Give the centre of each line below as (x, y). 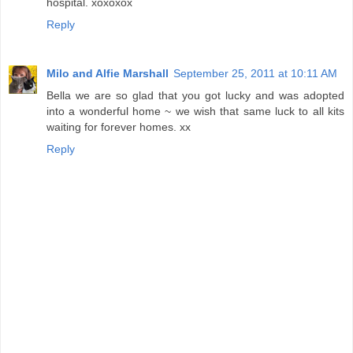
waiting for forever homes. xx (119, 127)
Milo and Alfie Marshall (108, 74)
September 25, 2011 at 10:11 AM (255, 74)
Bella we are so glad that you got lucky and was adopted (195, 96)
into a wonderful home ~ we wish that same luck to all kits (195, 111)
